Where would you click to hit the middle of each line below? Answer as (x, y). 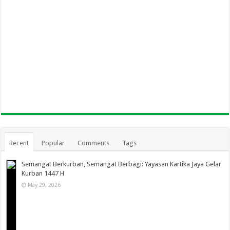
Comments (94, 143)
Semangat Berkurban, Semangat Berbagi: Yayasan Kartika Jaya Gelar (122, 164)
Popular (53, 143)
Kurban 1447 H (43, 174)
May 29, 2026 (44, 185)
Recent (19, 143)
